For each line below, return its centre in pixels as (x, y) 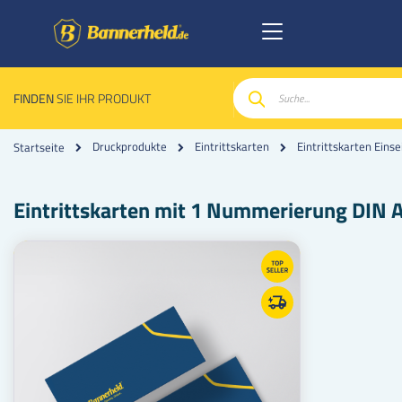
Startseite (39, 147)
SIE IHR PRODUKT (102, 98)
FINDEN (34, 98)
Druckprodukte (130, 147)
